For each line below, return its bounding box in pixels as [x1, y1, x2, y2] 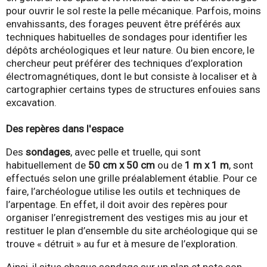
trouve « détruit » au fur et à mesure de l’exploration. [6, 237, 238, 250]
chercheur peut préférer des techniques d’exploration [6, 57, 243, 69]
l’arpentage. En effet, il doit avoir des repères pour [6, 198, 228, 210]
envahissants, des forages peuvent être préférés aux [6, 17, 240, 30]
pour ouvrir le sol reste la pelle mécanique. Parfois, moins [6, 4, 261, 17]
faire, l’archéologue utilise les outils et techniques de [6, 185, 240, 197]
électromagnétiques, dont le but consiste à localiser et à [6, 70, 257, 82]
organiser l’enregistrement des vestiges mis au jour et [6, 211, 248, 223]
